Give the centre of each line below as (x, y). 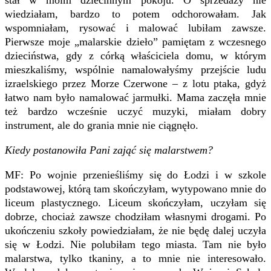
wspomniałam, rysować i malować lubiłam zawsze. (135, 28)
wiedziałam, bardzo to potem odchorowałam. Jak (135, 14)
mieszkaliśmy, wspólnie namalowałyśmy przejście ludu (135, 69)
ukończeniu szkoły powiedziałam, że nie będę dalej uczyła (135, 230)
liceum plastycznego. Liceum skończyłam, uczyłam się (135, 202)
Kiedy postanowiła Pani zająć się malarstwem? (109, 150)
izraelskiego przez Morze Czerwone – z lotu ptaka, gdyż (135, 83)
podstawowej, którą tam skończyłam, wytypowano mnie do (135, 188)
